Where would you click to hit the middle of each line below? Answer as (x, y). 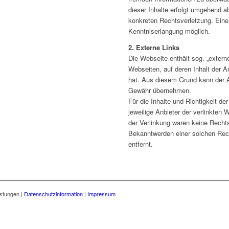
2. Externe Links (154, 47)
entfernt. (141, 144)
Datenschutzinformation (53, 193)
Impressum (101, 193)
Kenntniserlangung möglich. (169, 31)
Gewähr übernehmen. (160, 90)
